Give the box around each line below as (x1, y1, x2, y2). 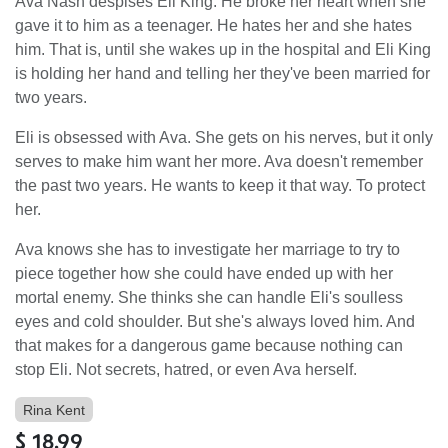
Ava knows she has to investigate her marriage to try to (15, 240, 400, 258)
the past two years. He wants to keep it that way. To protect (15, 176, 425, 194)
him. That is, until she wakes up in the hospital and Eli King (15, 40, 431, 58)
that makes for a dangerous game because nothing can (15, 336, 403, 354)
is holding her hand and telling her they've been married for (15, 64, 430, 82)
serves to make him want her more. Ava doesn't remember (15, 152, 423, 170)
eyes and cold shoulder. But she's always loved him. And (15, 312, 415, 330)
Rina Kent (23, 401, 85, 418)
